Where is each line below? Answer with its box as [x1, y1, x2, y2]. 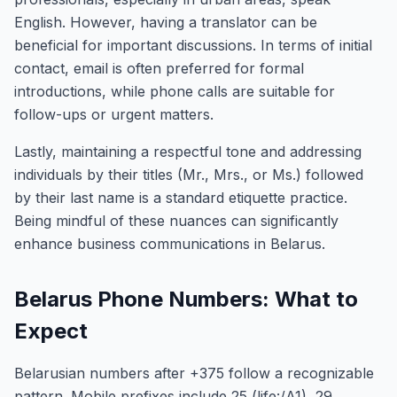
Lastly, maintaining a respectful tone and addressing [14, 143, 362, 160]
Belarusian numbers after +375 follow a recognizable [14, 364, 374, 382]
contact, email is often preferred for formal [14, 59, 304, 77]
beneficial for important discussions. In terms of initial [14, 36, 372, 54]
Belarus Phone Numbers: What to [14, 286, 358, 312]
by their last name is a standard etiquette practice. [14, 189, 347, 206]
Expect [14, 318, 88, 344]
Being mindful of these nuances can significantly [14, 212, 339, 230]
